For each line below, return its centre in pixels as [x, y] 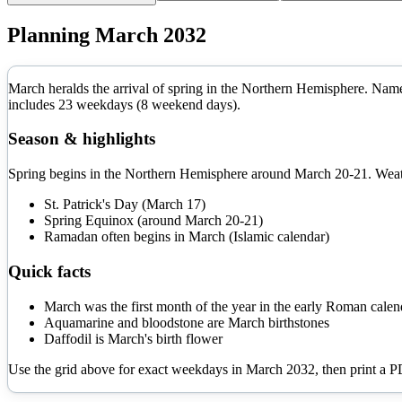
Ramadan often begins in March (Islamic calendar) [187, 237]
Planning [51, 35]
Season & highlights [82, 139]
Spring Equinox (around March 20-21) [153, 221]
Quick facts [49, 271]
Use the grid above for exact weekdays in [127, 369]
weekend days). [194, 104]
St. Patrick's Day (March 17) [125, 205]
